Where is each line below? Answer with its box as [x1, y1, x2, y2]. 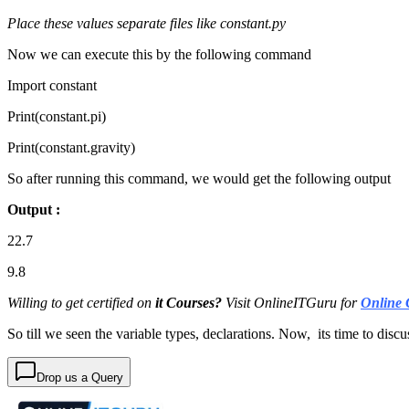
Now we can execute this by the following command [7, 47, 311, 63]
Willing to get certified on [7, 295, 155, 311]
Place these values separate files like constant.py [7, 16, 286, 32]
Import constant [7, 78, 97, 94]
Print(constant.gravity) [7, 140, 135, 156]
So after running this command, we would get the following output [7, 171, 391, 187]
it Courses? [155, 295, 225, 311]
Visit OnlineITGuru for [225, 295, 361, 311]
